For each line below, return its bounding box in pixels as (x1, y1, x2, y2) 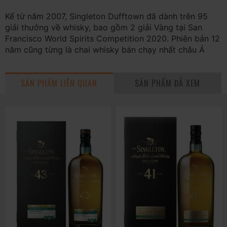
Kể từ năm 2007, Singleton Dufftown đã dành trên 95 (5, 11, 208, 21)
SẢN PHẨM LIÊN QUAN (21, 77, 97, 89)
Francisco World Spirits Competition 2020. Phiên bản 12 (5, 33, 220, 44)
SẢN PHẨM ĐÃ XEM (135, 77, 200, 89)
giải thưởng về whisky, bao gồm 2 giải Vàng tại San (5, 22, 202, 32)
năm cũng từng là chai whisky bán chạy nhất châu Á (5, 44, 205, 55)
